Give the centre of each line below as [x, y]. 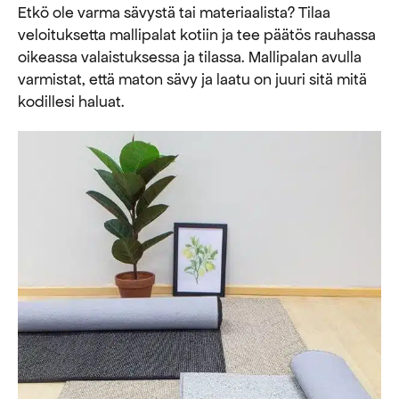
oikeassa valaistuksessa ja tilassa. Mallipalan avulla [190, 57]
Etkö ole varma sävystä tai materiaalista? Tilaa [174, 12]
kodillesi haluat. [71, 101]
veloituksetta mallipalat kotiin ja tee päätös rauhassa [197, 34]
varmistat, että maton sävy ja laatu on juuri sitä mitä [192, 79]
